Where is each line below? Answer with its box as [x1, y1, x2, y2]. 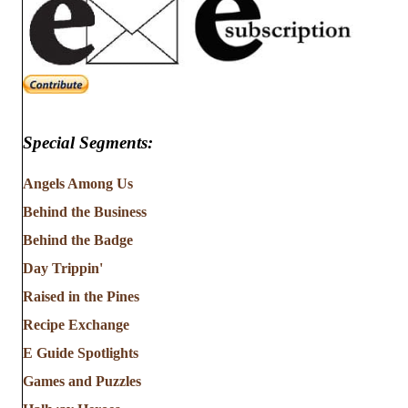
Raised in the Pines [23, 289, 139, 305]
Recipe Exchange [23, 317, 129, 333]
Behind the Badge [23, 232, 133, 249]
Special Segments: [23, 133, 153, 153]
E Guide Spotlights [23, 345, 138, 362]
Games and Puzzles [23, 373, 141, 390]
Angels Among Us [23, 176, 133, 192]
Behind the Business [23, 204, 147, 220]
